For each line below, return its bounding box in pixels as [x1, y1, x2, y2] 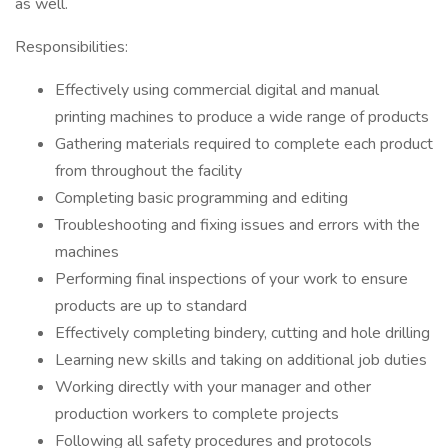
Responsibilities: [15, 36, 128, 58]
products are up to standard [55, 295, 247, 317]
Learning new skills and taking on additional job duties [55, 349, 427, 371]
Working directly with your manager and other [55, 376, 371, 398]
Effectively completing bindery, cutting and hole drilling [55, 322, 430, 344]
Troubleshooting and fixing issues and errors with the [55, 214, 420, 236]
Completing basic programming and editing [55, 187, 348, 209]
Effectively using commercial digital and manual [55, 79, 379, 101]
